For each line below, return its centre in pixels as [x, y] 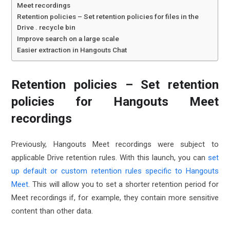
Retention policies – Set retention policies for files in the [108, 16]
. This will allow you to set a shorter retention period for [123, 184]
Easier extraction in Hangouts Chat [72, 50]
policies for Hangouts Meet [115, 102]
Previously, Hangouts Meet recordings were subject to [115, 144]
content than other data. [52, 211]
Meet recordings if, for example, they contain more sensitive [115, 198]
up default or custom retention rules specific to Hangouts [115, 171]
